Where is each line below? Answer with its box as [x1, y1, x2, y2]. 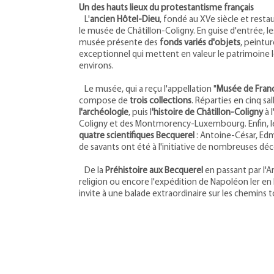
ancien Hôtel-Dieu [90, 15, 160, 24]
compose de [79, 97, 130, 106]
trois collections [130, 97, 191, 106]
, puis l [128, 108, 152, 117]
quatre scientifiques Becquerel [79, 131, 194, 141]
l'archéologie [79, 108, 128, 117]
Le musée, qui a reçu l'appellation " [79, 85, 217, 94]
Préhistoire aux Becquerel [105, 166, 205, 176]
